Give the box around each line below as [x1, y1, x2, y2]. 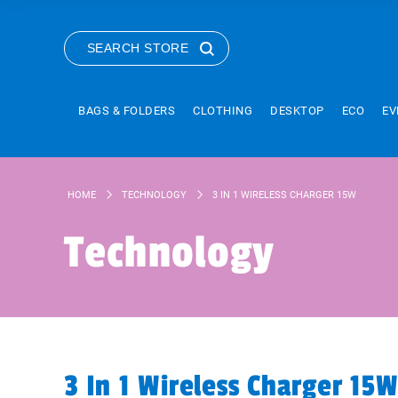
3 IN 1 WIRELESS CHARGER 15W [212, 188, 356, 201]
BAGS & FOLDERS [78, 104, 175, 117]
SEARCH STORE [87, 41, 189, 55]
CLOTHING [193, 104, 252, 117]
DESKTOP [270, 104, 324, 117]
